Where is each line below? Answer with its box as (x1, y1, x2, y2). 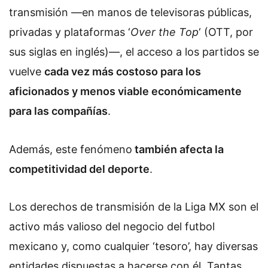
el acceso (123, 45, 173, 58)
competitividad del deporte (9, 162, 150, 175)
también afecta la (132, 142, 224, 156)
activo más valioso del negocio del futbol (9, 220, 215, 233)
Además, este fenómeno (9, 142, 132, 156)
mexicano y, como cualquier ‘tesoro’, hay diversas (9, 240, 258, 253)
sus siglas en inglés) (9, 45, 109, 58)
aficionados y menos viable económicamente (9, 84, 242, 98)
